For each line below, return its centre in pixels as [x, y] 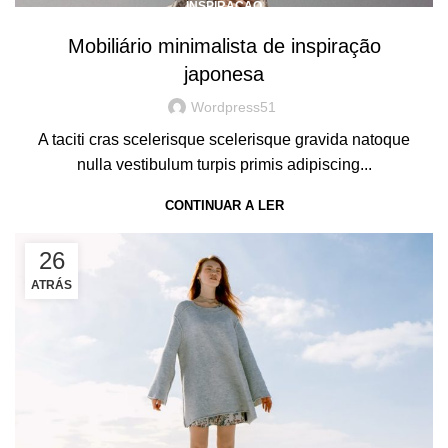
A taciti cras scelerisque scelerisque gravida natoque [224, 140]
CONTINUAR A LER [224, 206]
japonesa [224, 74]
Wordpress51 [233, 107]
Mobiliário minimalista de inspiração [224, 46]
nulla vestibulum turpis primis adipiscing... [224, 165]
